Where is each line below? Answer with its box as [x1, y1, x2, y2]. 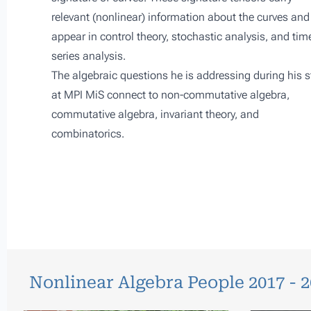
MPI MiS [64, 88, 104, 101]
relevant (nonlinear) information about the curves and [51, 10, 310, 24]
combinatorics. [51, 127, 124, 140]
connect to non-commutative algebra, [104, 88, 289, 101]
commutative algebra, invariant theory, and [51, 108, 259, 121]
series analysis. [51, 49, 126, 62]
